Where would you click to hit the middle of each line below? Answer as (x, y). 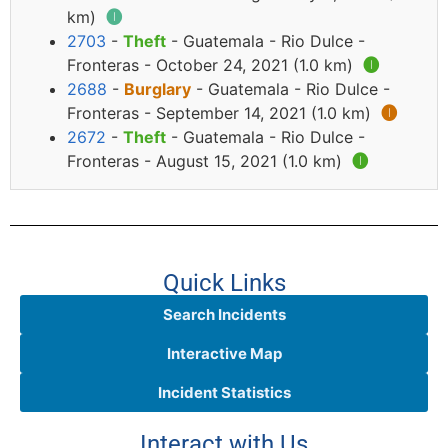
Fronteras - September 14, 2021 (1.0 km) (221, 113)
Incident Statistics (224, 393)
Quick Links (224, 283)
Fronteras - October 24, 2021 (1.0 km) (212, 65)
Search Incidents (224, 315)
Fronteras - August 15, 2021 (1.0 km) (207, 161)
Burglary (157, 89)
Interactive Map (224, 354)
